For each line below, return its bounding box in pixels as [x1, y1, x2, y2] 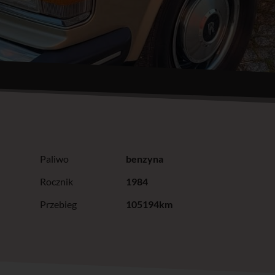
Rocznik [39, 175, 73, 187]
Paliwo [39, 152, 69, 165]
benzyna [125, 152, 163, 165]
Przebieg [39, 198, 77, 210]
